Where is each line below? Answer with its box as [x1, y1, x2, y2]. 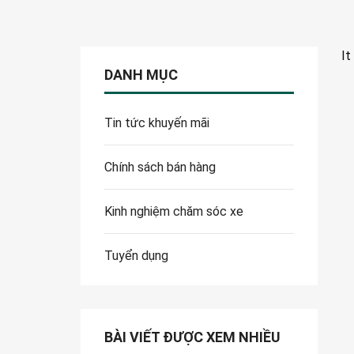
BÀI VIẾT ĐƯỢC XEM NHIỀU [104, 329, 281, 346]
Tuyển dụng [104, 248, 168, 264]
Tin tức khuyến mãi [104, 115, 209, 131]
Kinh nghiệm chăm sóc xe [104, 204, 243, 220]
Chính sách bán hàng [104, 160, 216, 175]
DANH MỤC [104, 66, 178, 84]
